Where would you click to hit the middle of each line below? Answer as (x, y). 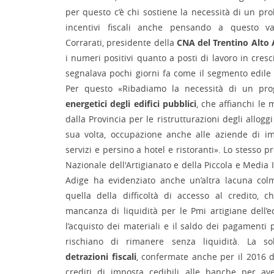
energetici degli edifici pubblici (131, 104)
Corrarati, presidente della (121, 43)
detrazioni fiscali (101, 257)
